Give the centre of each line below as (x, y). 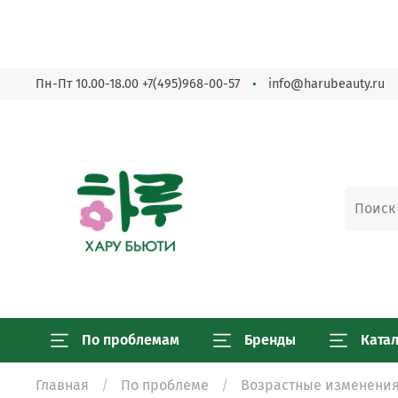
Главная (62, 385)
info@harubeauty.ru (326, 84)
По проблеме (165, 385)
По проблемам (131, 340)
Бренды (270, 340)
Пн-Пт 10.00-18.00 (89, 84)
